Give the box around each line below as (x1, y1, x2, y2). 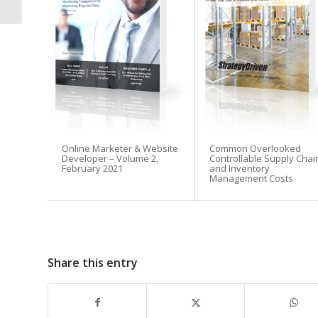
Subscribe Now (163, 157, 253, 174)
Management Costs (209, 172, 294, 185)
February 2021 (62, 162, 123, 175)
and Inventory (209, 162, 270, 175)
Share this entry (48, 255, 138, 271)
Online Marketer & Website (62, 142, 178, 155)
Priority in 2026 (25, 2, 87, 15)
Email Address (143, 63, 212, 77)
